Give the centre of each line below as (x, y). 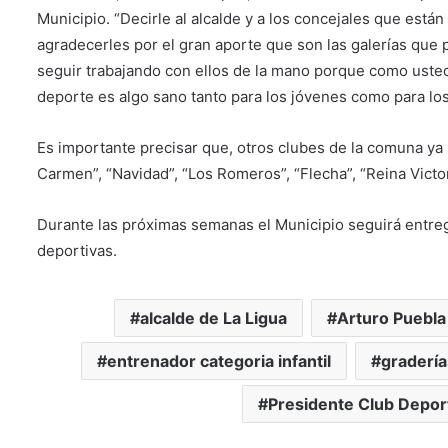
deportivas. (77, 250)
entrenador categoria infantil (219, 360)
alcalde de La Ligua (214, 317)
